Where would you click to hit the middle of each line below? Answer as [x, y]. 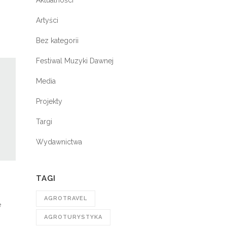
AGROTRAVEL [66, 198]
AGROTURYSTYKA [73, 217]
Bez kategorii [57, 41]
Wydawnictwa [59, 142]
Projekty [49, 101]
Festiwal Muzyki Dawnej [75, 61]
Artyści [47, 20]
